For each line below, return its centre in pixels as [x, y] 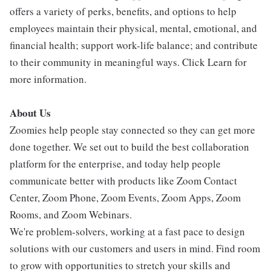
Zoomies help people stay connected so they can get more [132, 130]
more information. [48, 79]
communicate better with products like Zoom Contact [123, 181]
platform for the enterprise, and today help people [115, 164]
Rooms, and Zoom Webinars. [71, 214]
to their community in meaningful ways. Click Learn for [128, 62]
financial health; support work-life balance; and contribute [134, 45]
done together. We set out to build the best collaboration [129, 147]
